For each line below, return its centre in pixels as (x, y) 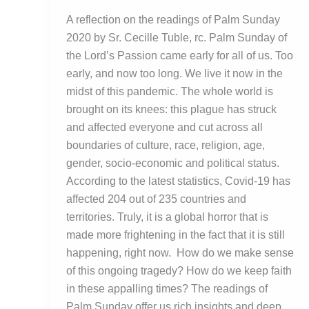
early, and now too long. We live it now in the (175, 74)
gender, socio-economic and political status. (173, 163)
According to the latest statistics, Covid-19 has (178, 181)
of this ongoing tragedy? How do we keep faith (179, 271)
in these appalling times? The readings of (167, 289)
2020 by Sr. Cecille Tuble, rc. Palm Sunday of (177, 38)
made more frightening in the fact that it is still (176, 235)
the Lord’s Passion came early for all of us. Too (180, 56)
